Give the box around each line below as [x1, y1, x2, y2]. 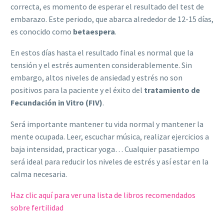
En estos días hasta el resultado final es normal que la [10, 47, 193, 58]
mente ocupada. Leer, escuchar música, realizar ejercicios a [10, 131, 209, 141]
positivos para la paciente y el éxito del [10, 85, 144, 95]
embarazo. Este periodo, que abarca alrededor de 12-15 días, [10, 13, 213, 24]
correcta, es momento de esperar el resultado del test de [10, 1, 204, 11]
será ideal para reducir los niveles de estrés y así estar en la [10, 156, 208, 166]
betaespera [73, 26, 115, 36]
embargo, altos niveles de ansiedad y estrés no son [10, 72, 182, 83]
